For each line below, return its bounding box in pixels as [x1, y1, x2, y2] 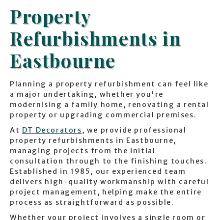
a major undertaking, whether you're [10, 90, 164, 99]
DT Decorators [22, 126, 82, 135]
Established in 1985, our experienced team [10, 167, 186, 176]
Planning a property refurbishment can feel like [10, 80, 209, 89]
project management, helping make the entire [10, 188, 202, 197]
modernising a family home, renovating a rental [10, 100, 209, 110]
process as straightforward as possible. [10, 198, 174, 207]
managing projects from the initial [10, 146, 156, 156]
